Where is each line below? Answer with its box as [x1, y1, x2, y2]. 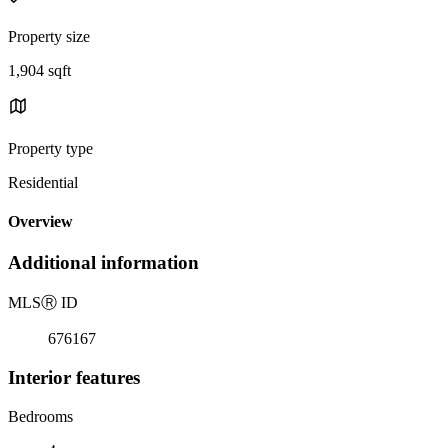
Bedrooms [8, 407, 73, 425]
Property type [8, 139, 93, 157]
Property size [8, 27, 90, 45]
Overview [8, 213, 73, 231]
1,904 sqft [8, 61, 71, 79]
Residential [8, 173, 78, 191]
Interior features [8, 366, 140, 388]
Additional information [8, 252, 199, 274]
